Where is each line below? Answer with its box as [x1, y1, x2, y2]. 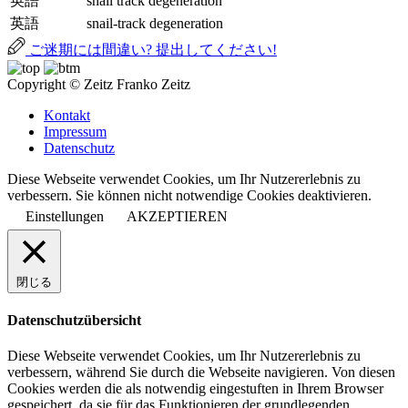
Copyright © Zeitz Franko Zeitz [7, 76, 190, 92]
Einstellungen [25, 208, 104, 224]
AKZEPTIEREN [127, 208, 228, 224]
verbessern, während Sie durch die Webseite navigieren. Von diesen [7, 364, 395, 381]
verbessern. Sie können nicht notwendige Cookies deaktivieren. [7, 187, 372, 203]
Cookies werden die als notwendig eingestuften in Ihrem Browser [7, 381, 383, 397]
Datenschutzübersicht [7, 311, 141, 328]
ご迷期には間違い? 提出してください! [25, 41, 277, 57]
